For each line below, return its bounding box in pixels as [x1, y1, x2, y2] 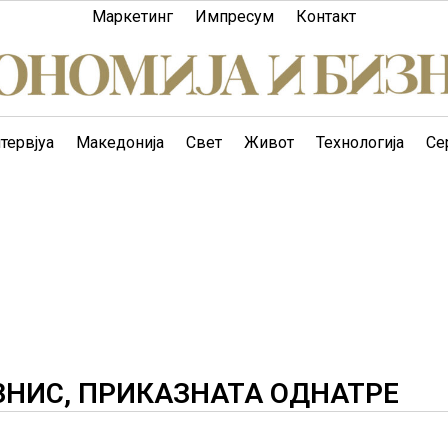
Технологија [316, 133, 404, 152]
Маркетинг [92, 7, 173, 26]
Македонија [76, 133, 164, 152]
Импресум [195, 7, 274, 26]
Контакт [296, 7, 356, 26]
